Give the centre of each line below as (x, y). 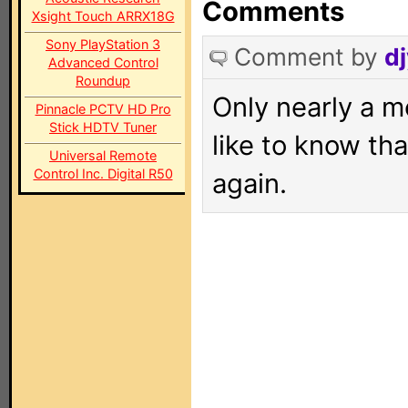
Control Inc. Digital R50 (103, 173)
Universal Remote (103, 155)
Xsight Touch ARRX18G (103, 16)
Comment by (309, 57)
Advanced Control (103, 62)
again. (250, 184)
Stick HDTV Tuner (103, 127)
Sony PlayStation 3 (103, 44)
